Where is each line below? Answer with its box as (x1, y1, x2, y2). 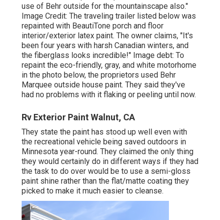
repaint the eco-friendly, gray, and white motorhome (22, 60, 196, 70)
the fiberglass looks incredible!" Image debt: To (22, 51, 184, 60)
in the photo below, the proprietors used (22, 70, 160, 80)
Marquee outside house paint (22, 80, 122, 90)
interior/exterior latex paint (22, 31, 113, 41)
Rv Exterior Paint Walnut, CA (22, 112, 135, 123)
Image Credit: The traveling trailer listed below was (22, 11, 196, 21)
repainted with (22, 21, 72, 31)
